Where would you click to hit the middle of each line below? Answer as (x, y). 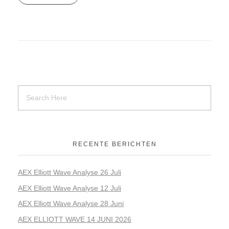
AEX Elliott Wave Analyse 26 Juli (70, 172)
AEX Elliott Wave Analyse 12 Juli (70, 188)
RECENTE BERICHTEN (114, 144)
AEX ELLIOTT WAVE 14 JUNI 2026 (75, 220)
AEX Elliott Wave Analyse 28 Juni (71, 204)
